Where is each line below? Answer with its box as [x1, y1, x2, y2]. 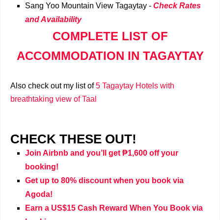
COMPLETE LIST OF [52, 29, 168, 43]
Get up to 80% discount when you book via [25, 176, 184, 185]
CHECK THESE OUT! [10, 132, 137, 146]
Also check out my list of [10, 82, 96, 90]
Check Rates [153, 1, 201, 10]
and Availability [25, 15, 82, 24]
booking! [25, 163, 58, 171]
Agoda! [25, 190, 53, 199]
